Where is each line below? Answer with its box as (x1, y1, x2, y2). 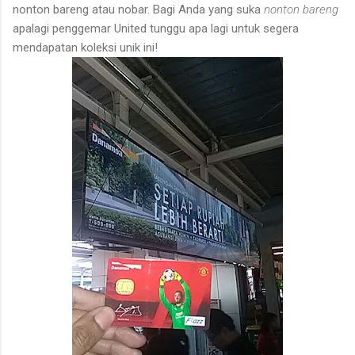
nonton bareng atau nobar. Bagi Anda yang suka (13, 2, 264, 17)
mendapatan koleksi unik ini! (13, 40, 158, 55)
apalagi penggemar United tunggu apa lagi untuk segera (13, 21, 299, 36)
